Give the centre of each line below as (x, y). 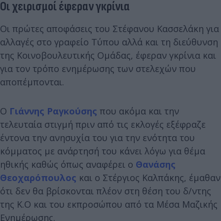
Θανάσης (156, 164)
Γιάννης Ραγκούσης (53, 111)
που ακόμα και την (138, 111)
